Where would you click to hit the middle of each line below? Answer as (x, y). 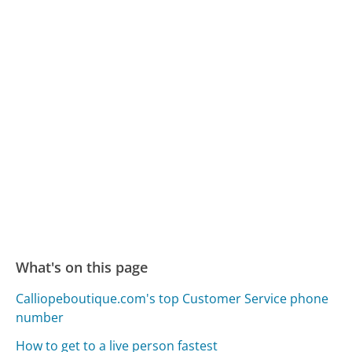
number (40, 317)
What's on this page (82, 268)
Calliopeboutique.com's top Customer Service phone (172, 298)
